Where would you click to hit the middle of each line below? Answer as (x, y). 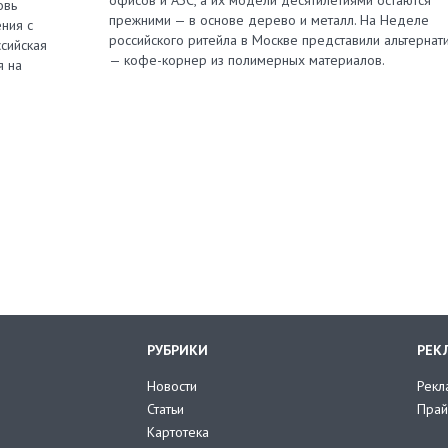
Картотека (177, 431)
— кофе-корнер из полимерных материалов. (247, 59)
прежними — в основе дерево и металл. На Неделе (269, 19)
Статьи (165, 408)
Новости (171, 385)
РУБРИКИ (177, 349)
